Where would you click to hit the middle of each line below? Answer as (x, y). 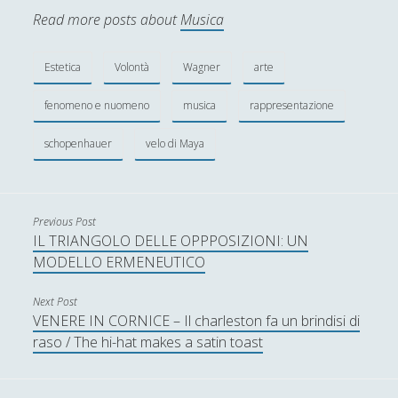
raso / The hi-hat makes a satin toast (148, 342)
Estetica (63, 67)
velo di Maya (175, 143)
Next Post (56, 301)
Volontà (132, 67)
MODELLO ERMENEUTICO (119, 262)
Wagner (202, 67)
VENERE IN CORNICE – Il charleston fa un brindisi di (197, 320)
